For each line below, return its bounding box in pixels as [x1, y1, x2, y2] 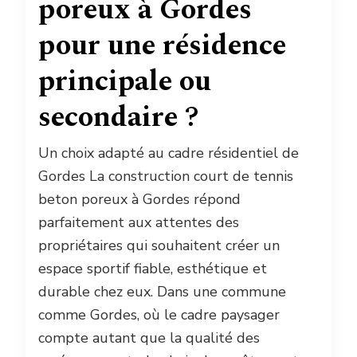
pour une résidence [38, 23, 286, 68]
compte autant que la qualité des [38, 328, 260, 347]
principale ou [38, 59, 211, 104]
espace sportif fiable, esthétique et [38, 258, 267, 278]
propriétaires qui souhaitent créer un [38, 235, 280, 255]
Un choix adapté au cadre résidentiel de [38, 143, 299, 163]
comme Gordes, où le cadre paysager [38, 304, 280, 324]
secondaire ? [38, 95, 198, 139]
